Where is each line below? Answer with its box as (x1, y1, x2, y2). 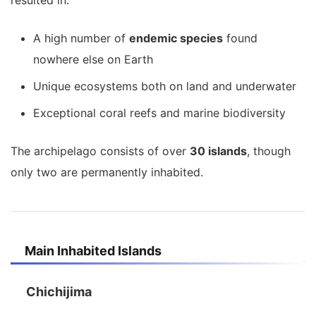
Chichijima (26, 284, 92, 300)
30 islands (190, 144, 247, 159)
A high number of (33, 31, 129, 46)
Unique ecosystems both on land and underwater (33, 79, 296, 94)
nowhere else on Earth (33, 52, 153, 67)
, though (247, 144, 291, 159)
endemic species (129, 31, 223, 46)
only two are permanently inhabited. (11, 165, 203, 180)
